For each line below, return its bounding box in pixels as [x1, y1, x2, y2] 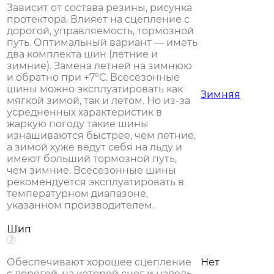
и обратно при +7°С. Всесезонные [7, 71, 180, 83]
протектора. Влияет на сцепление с [7, 13, 190, 25]
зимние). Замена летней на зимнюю [7, 59, 192, 72]
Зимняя [201, 88, 240, 100]
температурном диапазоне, [7, 187, 148, 199]
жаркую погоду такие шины [7, 117, 149, 130]
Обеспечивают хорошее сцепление [7, 256, 191, 268]
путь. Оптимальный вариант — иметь [7, 36, 198, 48]
